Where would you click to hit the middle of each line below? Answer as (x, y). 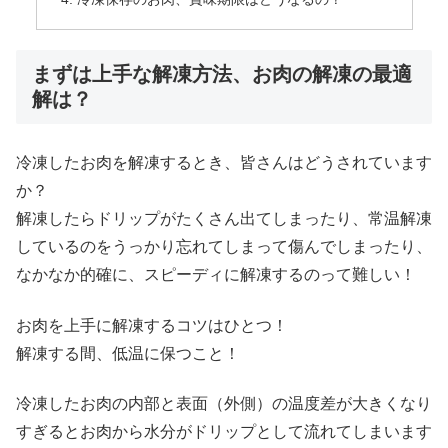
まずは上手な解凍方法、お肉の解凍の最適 (222, 73)
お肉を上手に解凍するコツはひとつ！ (152, 325)
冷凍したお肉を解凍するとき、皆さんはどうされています (224, 163)
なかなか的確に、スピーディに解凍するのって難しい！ (216, 275)
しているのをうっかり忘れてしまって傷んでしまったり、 (224, 247)
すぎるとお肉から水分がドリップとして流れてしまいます (224, 431)
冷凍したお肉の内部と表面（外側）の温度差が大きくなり (224, 403)
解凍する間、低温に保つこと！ (128, 353)
